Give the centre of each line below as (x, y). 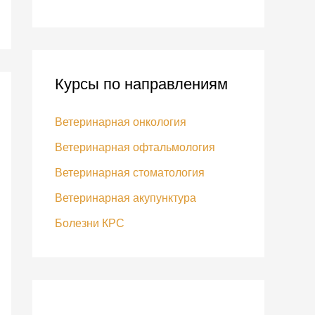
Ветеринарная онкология (121, 122)
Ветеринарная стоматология (130, 173)
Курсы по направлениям (141, 84)
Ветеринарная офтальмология (135, 147)
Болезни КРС (90, 223)
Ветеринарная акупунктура (126, 198)
